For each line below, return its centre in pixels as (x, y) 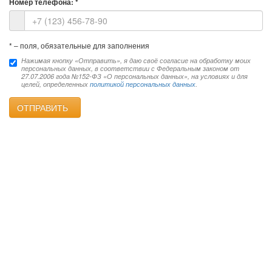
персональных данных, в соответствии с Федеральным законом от (130, 68)
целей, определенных (56, 84)
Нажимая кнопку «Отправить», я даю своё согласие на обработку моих (136, 60)
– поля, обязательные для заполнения (81, 45)
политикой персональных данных (143, 84)
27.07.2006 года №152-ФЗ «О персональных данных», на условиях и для (134, 76)
